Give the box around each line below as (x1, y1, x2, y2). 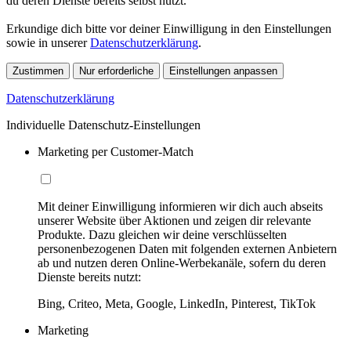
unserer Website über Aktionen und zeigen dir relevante (38, 214, 311, 228)
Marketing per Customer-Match (38, 145, 194, 159)
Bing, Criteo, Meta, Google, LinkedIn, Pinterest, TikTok (38, 297, 316, 311)
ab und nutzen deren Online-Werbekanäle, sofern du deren (38, 256, 326, 270)
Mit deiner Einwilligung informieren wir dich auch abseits (38, 200, 323, 214)
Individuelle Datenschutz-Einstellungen (6, 118, 201, 132)
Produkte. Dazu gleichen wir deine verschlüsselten (38, 228, 287, 242)
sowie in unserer (6, 36, 90, 50)
